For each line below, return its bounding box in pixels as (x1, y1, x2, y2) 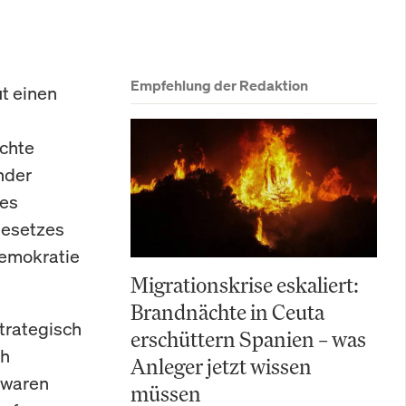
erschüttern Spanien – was (130, 325, 366, 353)
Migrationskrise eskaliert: (130, 271, 359, 298)
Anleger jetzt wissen (130, 353, 312, 380)
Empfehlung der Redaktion (130, 76, 308, 94)
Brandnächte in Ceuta (130, 298, 324, 325)
